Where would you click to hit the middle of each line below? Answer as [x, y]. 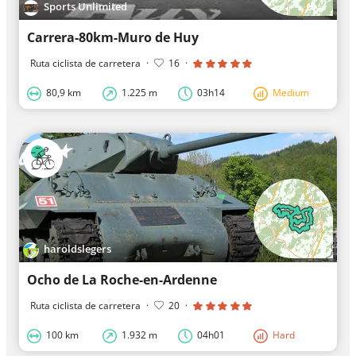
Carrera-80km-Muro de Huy [113, 37]
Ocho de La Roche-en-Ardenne [122, 279]
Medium [291, 92]
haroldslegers [78, 249]
